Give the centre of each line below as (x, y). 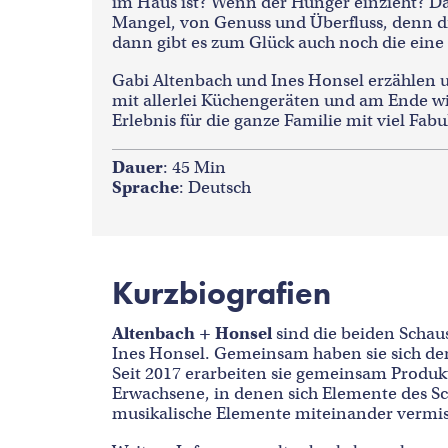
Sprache (145, 187)
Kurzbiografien (221, 293)
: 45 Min (194, 167)
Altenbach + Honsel (192, 333)
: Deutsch (215, 187)
